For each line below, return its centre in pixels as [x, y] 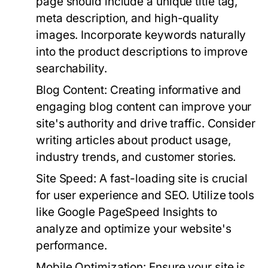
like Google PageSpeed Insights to [127, 212]
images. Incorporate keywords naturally [141, 35]
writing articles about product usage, [133, 140]
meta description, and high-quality [127, 18]
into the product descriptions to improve [142, 52]
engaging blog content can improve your [144, 107]
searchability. [71, 68]
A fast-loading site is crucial [172, 179]
